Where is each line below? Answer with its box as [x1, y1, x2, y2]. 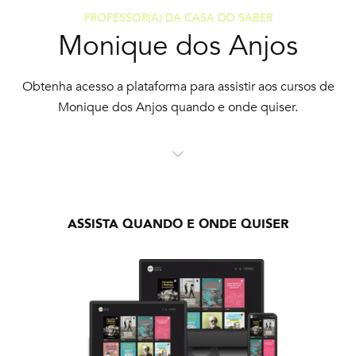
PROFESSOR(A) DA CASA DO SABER [83, 10, 273, 25]
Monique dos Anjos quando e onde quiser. [58, 98, 298, 116]
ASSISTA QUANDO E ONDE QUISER [68, 215, 288, 233]
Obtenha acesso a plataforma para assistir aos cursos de [21, 77, 335, 95]
